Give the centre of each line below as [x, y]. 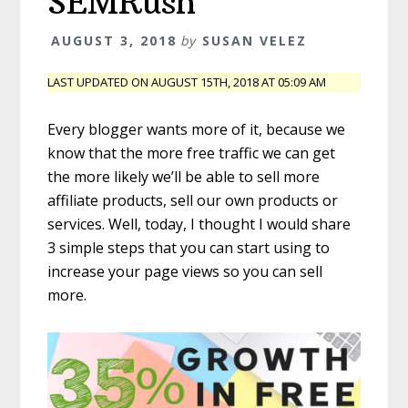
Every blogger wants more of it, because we [197, 130]
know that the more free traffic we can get [192, 153]
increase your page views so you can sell [185, 272]
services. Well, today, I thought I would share [199, 224]
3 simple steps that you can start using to [189, 248]
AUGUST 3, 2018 [114, 41]
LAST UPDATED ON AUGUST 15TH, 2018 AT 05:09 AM [187, 82]
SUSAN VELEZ [255, 41]
